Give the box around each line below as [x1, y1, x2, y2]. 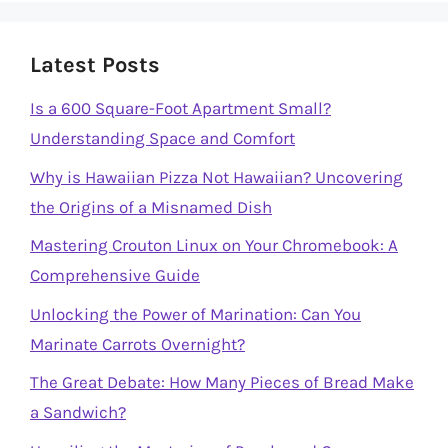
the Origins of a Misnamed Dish [30, 196, 272, 217]
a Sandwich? [30, 402, 126, 422]
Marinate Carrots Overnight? [30, 333, 245, 354]
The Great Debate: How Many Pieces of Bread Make [30, 372, 414, 392]
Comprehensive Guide [30, 265, 200, 285]
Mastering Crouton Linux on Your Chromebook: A [30, 235, 398, 255]
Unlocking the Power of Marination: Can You [30, 303, 361, 324]
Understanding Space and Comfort [30, 128, 295, 148]
